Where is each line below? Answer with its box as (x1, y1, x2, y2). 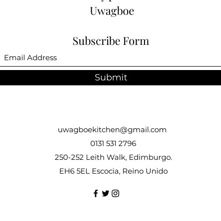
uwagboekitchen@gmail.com (57, 125, 167, 134)
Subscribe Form (73, 33, 149, 48)
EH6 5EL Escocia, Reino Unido (59, 166, 168, 176)
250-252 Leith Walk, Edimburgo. (54, 152, 172, 162)
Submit (95, 72, 127, 83)
